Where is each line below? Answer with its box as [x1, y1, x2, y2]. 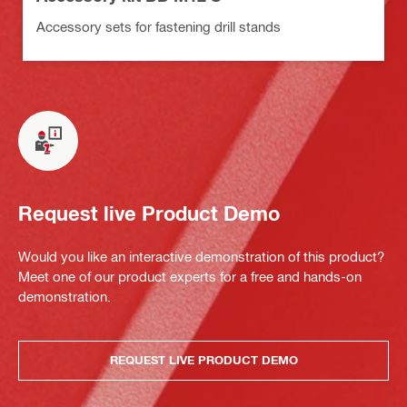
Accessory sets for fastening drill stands [36, 17, 281, 35]
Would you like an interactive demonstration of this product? [18, 247, 384, 264]
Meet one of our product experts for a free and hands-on [18, 267, 362, 284]
